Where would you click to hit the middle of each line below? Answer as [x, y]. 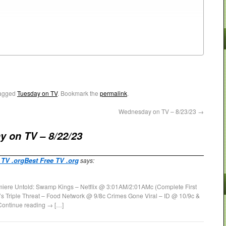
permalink [114, 93]
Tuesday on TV [37, 93]
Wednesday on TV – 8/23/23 [158, 111]
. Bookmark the [79, 93]
